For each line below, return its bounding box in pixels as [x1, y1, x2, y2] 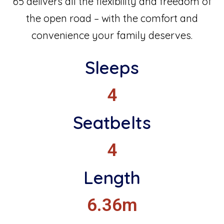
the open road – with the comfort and [26, 12, 198, 25]
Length [83, 166, 140, 189]
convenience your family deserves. [31, 29, 192, 42]
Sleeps [85, 56, 139, 79]
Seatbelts [73, 111, 151, 134]
